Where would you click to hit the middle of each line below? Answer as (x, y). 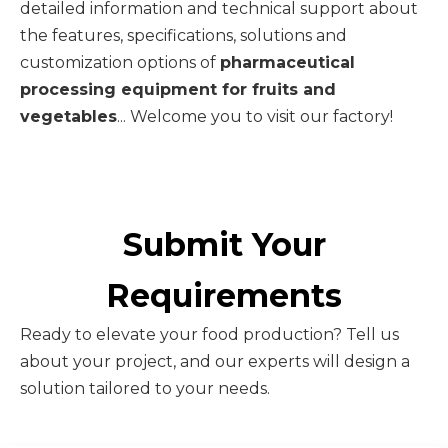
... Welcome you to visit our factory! (255, 116)
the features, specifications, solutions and (183, 35)
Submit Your (224, 244)
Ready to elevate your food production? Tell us (209, 334)
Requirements (224, 295)
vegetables (68, 116)
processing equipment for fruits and (178, 89)
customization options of (120, 62)
